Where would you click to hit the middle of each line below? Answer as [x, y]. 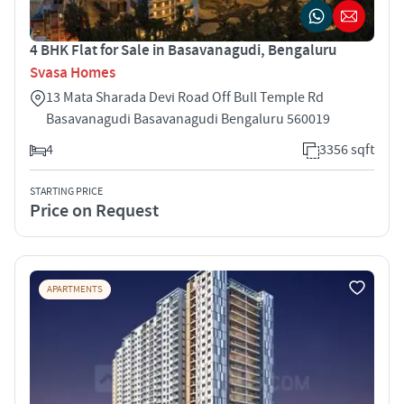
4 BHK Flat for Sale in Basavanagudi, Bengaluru [183, 50]
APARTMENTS [75, 289]
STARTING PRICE [66, 191]
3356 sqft [347, 149]
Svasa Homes [73, 73]
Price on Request [94, 211]
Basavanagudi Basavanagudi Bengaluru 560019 [188, 119]
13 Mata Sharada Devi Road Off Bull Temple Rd [185, 97]
